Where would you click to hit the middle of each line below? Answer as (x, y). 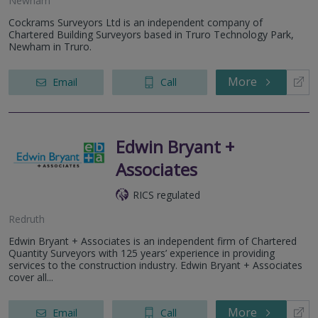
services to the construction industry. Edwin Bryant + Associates (155, 265)
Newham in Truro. (50, 46)
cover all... (31, 277)
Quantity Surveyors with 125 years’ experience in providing (142, 253)
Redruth (27, 219)
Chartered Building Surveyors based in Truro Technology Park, (151, 34)
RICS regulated (166, 194)
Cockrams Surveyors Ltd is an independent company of (136, 22)
